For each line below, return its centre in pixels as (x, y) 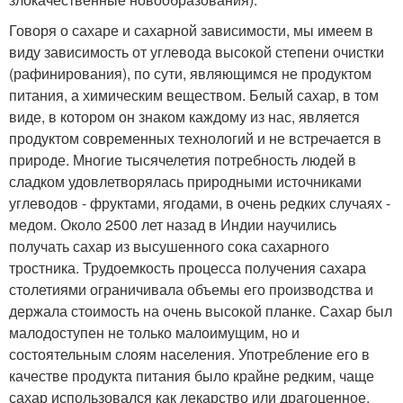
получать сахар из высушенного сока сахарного (169, 246)
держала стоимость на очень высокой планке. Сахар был (201, 310)
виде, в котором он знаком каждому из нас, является (184, 116)
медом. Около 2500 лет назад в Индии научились (173, 224)
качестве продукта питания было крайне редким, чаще (192, 375)
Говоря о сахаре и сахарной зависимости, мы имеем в (191, 30)
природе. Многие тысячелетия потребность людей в (183, 159)
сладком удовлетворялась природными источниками (185, 181)
